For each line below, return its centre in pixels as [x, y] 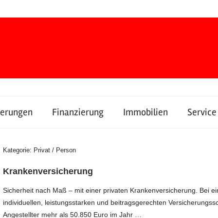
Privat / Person [55, 150]
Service [202, 112]
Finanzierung [78, 112]
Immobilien [145, 112]
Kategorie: [18, 150]
